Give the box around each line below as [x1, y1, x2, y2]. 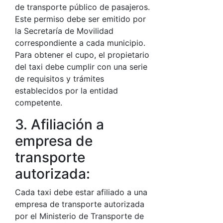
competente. [15, 98, 62, 108]
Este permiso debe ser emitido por [15, 14, 146, 24]
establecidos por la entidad [15, 86, 118, 96]
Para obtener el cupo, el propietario [15, 50, 149, 60]
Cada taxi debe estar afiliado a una [15, 187, 147, 197]
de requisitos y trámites [15, 74, 104, 84]
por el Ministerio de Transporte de [15, 211, 144, 221]
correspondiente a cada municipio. [15, 38, 145, 48]
